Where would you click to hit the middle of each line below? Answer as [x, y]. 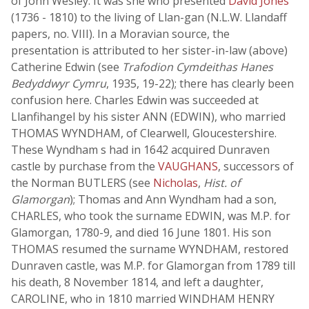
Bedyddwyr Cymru [59, 83]
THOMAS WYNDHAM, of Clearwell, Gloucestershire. [144, 133]
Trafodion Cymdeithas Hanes [198, 67]
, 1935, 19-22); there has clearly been [200, 83]
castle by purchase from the [84, 166]
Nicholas [176, 183]
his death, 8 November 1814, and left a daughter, [137, 282]
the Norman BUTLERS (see [82, 183]
